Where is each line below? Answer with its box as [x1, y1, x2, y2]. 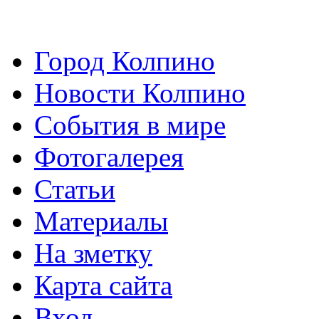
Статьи [34, 174, 115, 205]
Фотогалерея [34, 142, 184, 173]
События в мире [34, 110, 226, 141]
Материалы [34, 206, 168, 237]
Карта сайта [34, 270, 172, 301]
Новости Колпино [34, 78, 246, 109]
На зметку [34, 238, 152, 269]
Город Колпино [34, 46, 215, 77]
